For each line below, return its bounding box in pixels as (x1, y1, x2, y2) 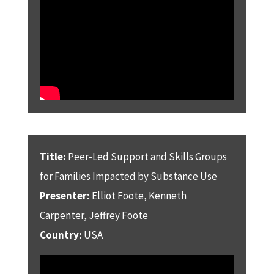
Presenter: (39, 188, 90, 202)
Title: (39, 149, 66, 163)
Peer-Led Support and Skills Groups (65, 149, 227, 163)
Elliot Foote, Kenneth (89, 188, 187, 202)
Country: (39, 228, 84, 242)
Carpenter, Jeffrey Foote (39, 208, 148, 222)
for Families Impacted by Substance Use (39, 169, 217, 183)
